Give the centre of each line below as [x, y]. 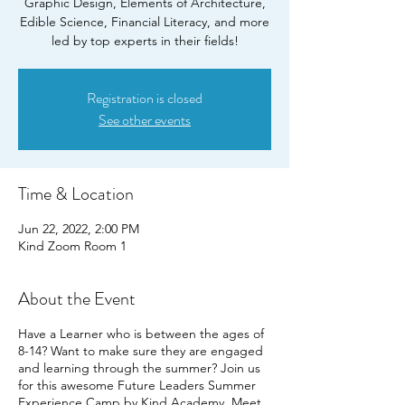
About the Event [77, 299]
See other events [145, 120]
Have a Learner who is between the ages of [141, 334]
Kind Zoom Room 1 [72, 246]
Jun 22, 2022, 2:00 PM [79, 229]
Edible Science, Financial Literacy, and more [145, 22]
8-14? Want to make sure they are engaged [141, 351]
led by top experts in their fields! [145, 41]
